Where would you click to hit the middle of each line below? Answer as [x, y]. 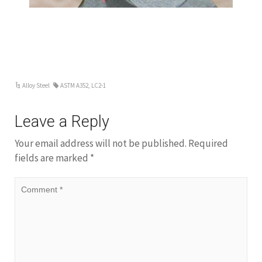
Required [208, 143]
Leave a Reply [62, 122]
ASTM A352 [75, 85]
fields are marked [52, 158]
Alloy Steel [36, 85]
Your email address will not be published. [101, 143]
